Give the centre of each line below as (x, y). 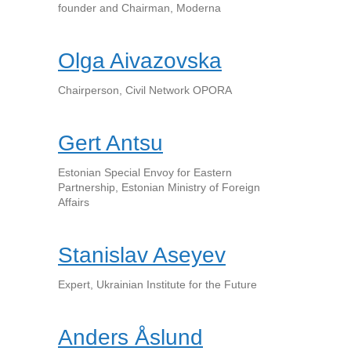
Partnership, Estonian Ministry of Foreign (159, 187)
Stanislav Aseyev (142, 255)
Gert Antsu (110, 143)
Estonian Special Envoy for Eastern (145, 172)
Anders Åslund (130, 337)
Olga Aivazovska (140, 61)
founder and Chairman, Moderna (139, 8)
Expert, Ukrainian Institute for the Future (157, 284)
